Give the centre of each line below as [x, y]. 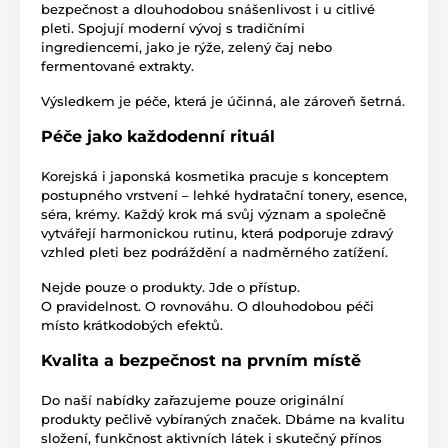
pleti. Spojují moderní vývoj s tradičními [173, 27]
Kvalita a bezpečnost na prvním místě [201, 360]
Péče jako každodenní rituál [158, 136]
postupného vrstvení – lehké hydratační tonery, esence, [224, 194]
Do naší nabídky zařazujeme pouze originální [192, 399]
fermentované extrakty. [117, 65]
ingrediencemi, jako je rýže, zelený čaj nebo [186, 46]
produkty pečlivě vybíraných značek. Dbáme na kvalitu [223, 418]
